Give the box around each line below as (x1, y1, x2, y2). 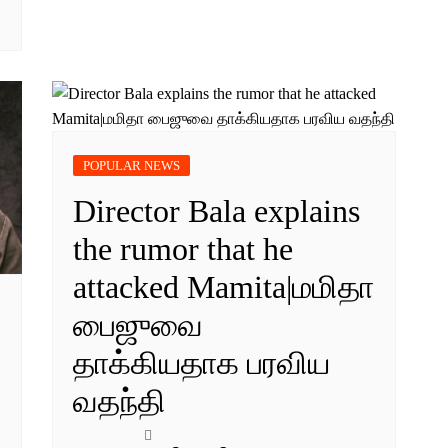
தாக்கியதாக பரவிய (73, 344, 331, 381)
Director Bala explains (73, 192, 361, 229)
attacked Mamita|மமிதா (73, 268, 375, 305)
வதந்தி (73, 382, 167, 419)
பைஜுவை (73, 306, 204, 343)
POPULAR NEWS (83, 157, 181, 173)
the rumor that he (73, 230, 294, 267)
